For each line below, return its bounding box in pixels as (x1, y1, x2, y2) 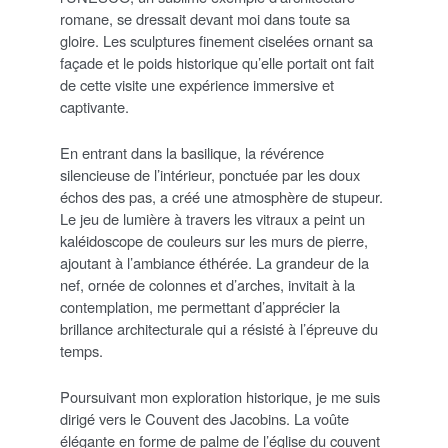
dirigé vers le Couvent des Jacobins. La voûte (60, 408, 349, 430)
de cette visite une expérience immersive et (60, 74, 334, 96)
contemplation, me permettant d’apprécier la (60, 296, 340, 318)
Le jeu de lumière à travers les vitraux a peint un (60, 208, 365, 230)
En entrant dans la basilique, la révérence (60, 142, 324, 164)
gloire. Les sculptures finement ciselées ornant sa (60, 30, 373, 52)
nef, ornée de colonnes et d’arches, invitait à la (60, 274, 355, 296)
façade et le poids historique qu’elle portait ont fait (60, 52, 374, 74)
